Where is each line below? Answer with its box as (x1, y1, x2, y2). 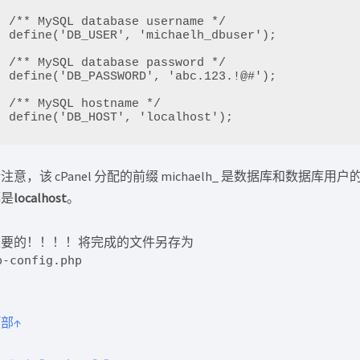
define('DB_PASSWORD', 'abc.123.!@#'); (8, 69, 276, 84)
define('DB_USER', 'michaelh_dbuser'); (8, 28, 276, 43)
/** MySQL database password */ (8, 55, 226, 70)
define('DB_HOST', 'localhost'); (8, 110, 233, 125)
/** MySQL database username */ (8, 14, 226, 29)
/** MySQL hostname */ (8, 96, 161, 111)
